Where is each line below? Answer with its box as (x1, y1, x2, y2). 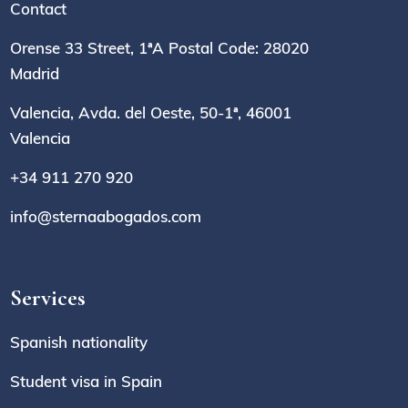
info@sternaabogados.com (10, 206, 202, 226)
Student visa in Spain (10, 371, 163, 391)
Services (10, 283, 87, 311)
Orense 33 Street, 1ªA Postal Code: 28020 (10, 37, 310, 57)
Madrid (10, 63, 60, 83)
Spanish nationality (10, 331, 148, 352)
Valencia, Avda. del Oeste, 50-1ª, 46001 (10, 102, 292, 122)
